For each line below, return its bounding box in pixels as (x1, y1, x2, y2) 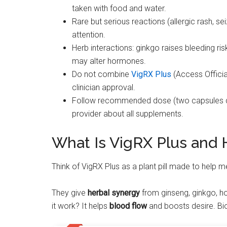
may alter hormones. (72, 56, 146, 66)
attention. (72, 30, 105, 40)
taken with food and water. (72, 4, 166, 13)
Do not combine (72, 69, 131, 79)
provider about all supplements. (72, 109, 183, 119)
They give (52, 188, 88, 198)
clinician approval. (72, 83, 135, 92)
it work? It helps (52, 201, 109, 211)
